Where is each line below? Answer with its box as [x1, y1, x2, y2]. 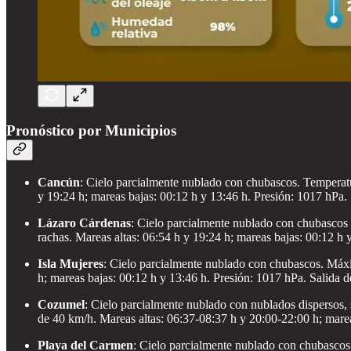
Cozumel [38, 297, 85, 311]
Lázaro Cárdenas [38, 215, 131, 230]
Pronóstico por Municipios [6, 122, 176, 139]
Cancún [38, 175, 80, 189]
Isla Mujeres [38, 256, 103, 270]
